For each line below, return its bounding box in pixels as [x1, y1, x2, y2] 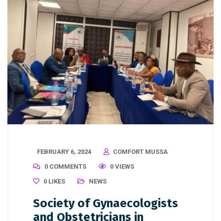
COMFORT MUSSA [113, 148, 168, 156]
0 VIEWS [110, 163, 134, 171]
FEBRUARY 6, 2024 [37, 148, 91, 156]
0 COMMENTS [44, 163, 86, 171]
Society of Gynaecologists [33, 196, 178, 211]
